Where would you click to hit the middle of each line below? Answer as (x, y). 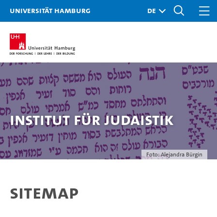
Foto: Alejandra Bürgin (174, 155)
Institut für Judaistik (92, 119)
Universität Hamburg (50, 10)
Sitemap (44, 192)
